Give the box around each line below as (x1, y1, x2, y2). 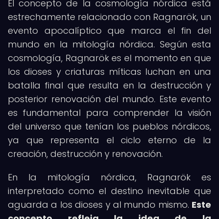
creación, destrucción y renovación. (8, 148, 163, 160)
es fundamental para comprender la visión (8, 107, 211, 119)
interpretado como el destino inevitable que (8, 185, 211, 197)
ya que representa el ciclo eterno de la (8, 134, 211, 146)
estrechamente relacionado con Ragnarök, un (8, 11, 211, 23)
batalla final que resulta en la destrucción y (8, 79, 211, 91)
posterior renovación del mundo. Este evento (8, 93, 211, 105)
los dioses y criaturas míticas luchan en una (8, 66, 211, 78)
